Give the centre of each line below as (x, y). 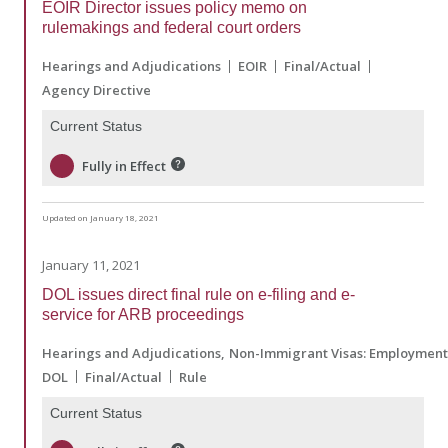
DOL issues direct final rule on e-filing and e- (198, 294)
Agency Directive (96, 90)
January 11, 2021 (91, 264)
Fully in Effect (124, 165)
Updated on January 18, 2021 (100, 217)
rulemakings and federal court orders (171, 28)
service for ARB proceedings (143, 314)
